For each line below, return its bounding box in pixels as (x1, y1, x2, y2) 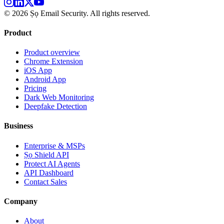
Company (4, 196, 37, 205)
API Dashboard (24, 168, 73, 177)
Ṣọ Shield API (24, 150, 69, 159)
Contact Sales (24, 177, 67, 186)
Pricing (24, 84, 46, 93)
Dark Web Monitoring (24, 93, 94, 102)
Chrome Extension (24, 57, 83, 66)
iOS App (24, 66, 52, 75)
